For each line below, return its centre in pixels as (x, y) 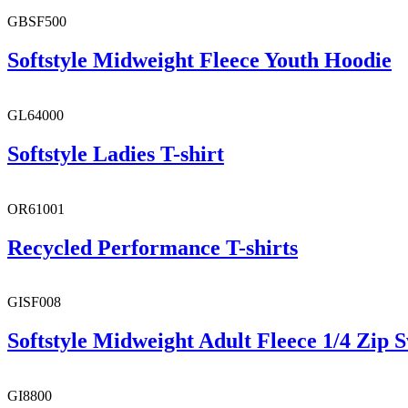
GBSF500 (37, 21)
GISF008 (34, 302)
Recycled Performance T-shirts (153, 247)
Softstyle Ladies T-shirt (116, 153)
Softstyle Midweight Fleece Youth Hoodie (199, 60)
